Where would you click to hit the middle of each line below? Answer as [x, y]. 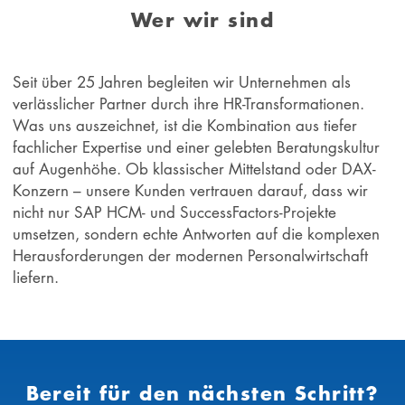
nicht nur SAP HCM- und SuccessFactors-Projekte [175, 212]
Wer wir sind [202, 19]
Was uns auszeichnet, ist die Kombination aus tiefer [185, 126]
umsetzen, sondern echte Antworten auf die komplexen [197, 234]
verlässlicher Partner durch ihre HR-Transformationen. [189, 104]
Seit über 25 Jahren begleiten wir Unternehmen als [182, 82]
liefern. [36, 278]
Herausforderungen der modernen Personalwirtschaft [191, 256]
